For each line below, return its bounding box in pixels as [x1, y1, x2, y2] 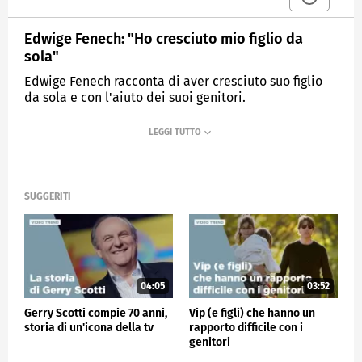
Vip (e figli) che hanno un [189, 305, 315, 320]
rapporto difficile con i [189, 320, 303, 335]
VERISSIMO [123, 130, 166, 141]
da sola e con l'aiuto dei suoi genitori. [24, 89, 246, 105]
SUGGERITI [24, 191, 71, 203]
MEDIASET [41, 130, 81, 141]
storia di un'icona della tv [24, 320, 154, 335]
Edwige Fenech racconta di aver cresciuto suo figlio [24, 73, 322, 89]
